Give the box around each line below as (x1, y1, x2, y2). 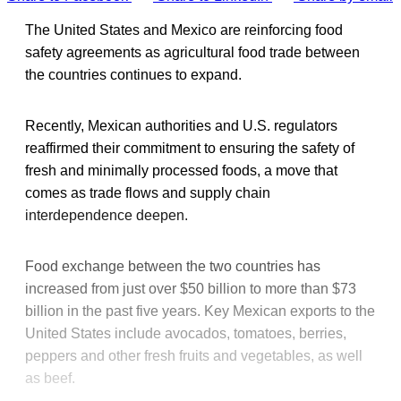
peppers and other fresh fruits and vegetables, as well (25, 348, 363, 364)
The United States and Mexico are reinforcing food (25, 22, 343, 38)
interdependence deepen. (25, 208, 188, 224)
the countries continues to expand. (25, 67, 242, 83)
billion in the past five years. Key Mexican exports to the (25, 303, 375, 320)
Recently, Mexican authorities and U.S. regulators (25, 118, 337, 134)
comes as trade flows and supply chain (25, 185, 270, 201)
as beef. (25, 371, 75, 387)
